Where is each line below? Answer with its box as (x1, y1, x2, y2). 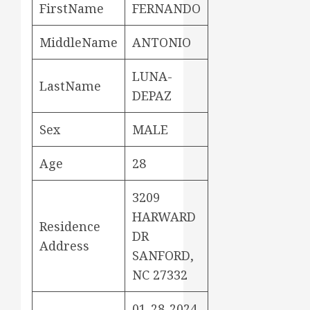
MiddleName (39, 34, 118, 51)
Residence (39, 218, 100, 235)
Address (39, 237, 89, 255)
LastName (39, 77, 101, 95)
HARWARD (132, 208, 196, 226)
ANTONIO (132, 34, 191, 51)
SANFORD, (132, 247, 194, 264)
